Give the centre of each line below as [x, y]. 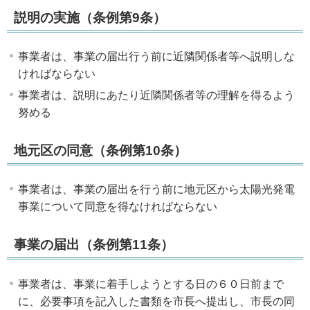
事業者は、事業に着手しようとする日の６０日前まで [151, 284]
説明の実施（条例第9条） [90, 17]
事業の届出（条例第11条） [94, 245]
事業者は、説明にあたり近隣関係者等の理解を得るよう [156, 95]
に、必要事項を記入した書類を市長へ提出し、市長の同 [156, 301]
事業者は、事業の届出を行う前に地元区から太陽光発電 [156, 190]
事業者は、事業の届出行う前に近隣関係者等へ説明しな [156, 56]
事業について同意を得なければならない [118, 207]
